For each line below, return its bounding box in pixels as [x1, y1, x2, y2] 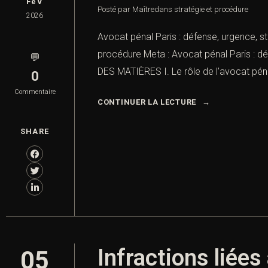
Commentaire [14, 88, 56, 96]
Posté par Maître [98, 5, 154, 14]
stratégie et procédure [174, 5, 248, 14]
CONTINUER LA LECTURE [98, 98, 196, 107]
